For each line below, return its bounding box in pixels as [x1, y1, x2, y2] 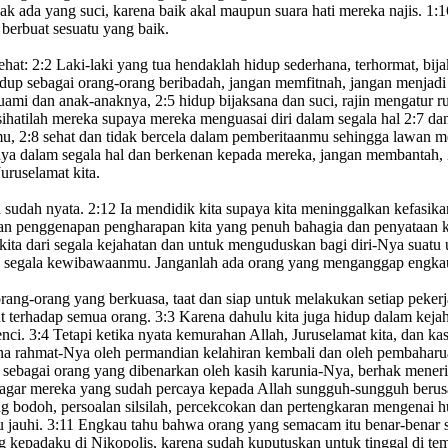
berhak [354, 362, 401, 380]
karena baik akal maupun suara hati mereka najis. [109, 2, 422, 20]
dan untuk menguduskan [157, 236, 316, 254]
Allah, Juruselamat [246, 326, 366, 344]
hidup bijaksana [175, 92, 278, 110]
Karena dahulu [175, 308, 272, 326]
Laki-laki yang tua [52, 56, 171, 74]
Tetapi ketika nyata [49, 326, 172, 344]
